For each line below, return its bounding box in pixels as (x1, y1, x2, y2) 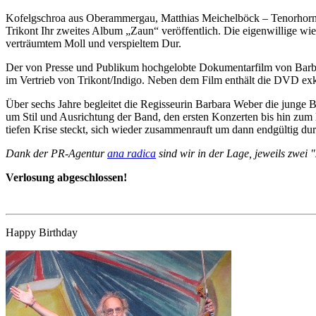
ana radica (107, 147, 156, 159)
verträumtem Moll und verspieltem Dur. (6, 37, 181, 49)
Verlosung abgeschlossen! (6, 171, 127, 183)
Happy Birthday (6, 226, 78, 238)
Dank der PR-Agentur (6, 147, 107, 159)
